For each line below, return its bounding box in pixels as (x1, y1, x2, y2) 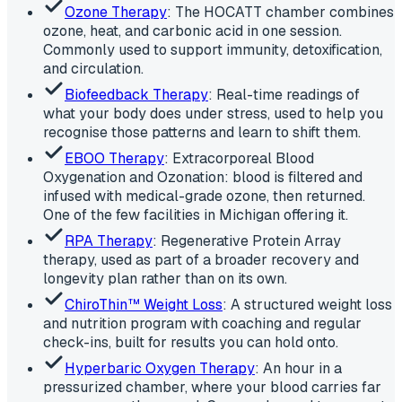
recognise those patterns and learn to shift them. (43, 122, 361, 142)
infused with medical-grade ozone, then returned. (43, 186, 365, 205)
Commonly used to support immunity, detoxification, (43, 39, 382, 59)
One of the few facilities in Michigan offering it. (43, 205, 348, 224)
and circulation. (43, 58, 144, 78)
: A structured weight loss (223, 294, 392, 314)
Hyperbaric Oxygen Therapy (65, 358, 255, 378)
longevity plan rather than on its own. (43, 268, 287, 288)
